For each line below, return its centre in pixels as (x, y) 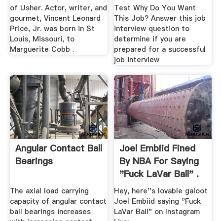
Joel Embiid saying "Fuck (158, 202)
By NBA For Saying (159, 161)
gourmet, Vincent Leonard (55, 18)
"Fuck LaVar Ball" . (159, 174)
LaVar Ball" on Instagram (157, 212)
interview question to (152, 28)
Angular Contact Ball (58, 148)
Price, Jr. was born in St (52, 28)
